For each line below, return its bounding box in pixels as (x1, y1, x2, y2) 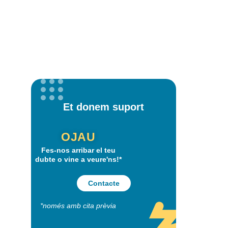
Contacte (88, 179, 120, 187)
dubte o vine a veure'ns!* (35, 155, 122, 163)
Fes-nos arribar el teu (41, 146, 116, 154)
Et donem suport (63, 101, 144, 112)
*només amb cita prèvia (40, 202, 117, 210)
